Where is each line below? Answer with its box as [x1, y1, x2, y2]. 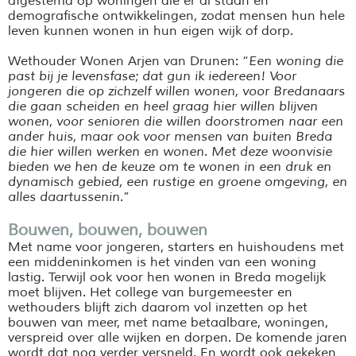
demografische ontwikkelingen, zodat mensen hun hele [8, 7, 345, 24]
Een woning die [249, 52, 343, 69]
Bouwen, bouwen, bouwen [8, 219, 207, 240]
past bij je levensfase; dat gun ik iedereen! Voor [8, 68, 296, 84]
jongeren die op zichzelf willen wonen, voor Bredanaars [8, 83, 345, 99]
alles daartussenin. [8, 188, 123, 205]
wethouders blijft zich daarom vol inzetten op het [8, 299, 308, 315]
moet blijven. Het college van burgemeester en [8, 284, 292, 300]
